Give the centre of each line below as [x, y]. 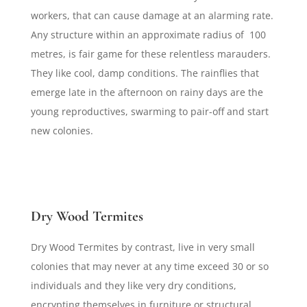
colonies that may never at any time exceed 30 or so [149, 267]
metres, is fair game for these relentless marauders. [150, 54]
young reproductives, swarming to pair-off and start [149, 112]
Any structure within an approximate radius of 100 [148, 35]
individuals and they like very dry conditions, [133, 286]
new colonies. [62, 131]
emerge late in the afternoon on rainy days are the [147, 93]
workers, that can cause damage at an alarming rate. [152, 16]
